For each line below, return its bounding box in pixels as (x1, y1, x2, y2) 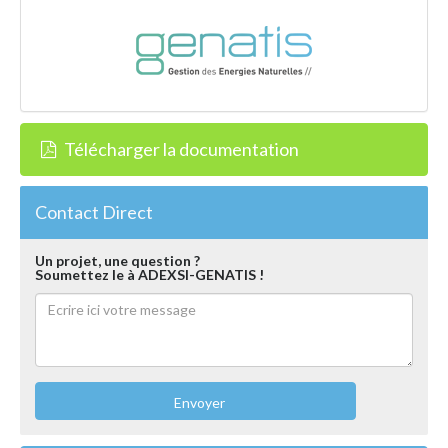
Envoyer (171, 393, 226, 411)
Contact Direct (35, 200, 153, 223)
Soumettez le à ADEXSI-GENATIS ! (35, 265, 264, 283)
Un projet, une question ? (35, 251, 200, 269)
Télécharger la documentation (61, 137, 299, 160)
